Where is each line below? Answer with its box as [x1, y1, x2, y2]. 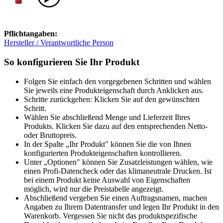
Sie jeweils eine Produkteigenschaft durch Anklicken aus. [24, 86, 204, 95]
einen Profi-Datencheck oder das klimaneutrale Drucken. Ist [24, 166, 212, 175]
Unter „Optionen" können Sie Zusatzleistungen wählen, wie [24, 157, 213, 166]
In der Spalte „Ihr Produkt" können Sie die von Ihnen [24, 139, 191, 148]
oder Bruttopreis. [24, 130, 77, 139]
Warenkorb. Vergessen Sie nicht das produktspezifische [24, 211, 197, 220]
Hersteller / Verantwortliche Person [4, 38, 113, 47]
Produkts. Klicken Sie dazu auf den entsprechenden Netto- [24, 121, 208, 130]
